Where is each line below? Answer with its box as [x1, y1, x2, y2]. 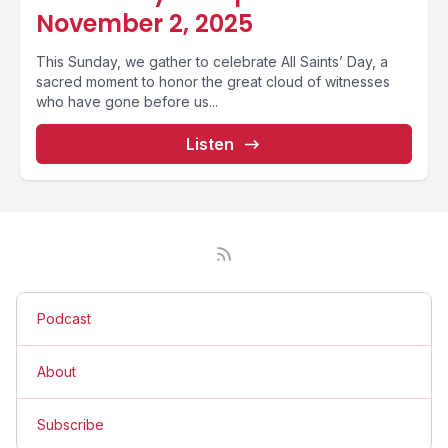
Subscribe [37, 416, 104, 433]
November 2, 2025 [36, 7, 253, 40]
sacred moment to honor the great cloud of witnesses [36, 73, 390, 90]
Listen [186, 134, 234, 154]
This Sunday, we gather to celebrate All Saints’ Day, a [36, 53, 388, 70]
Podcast [37, 310, 91, 327]
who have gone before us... [36, 93, 218, 110]
